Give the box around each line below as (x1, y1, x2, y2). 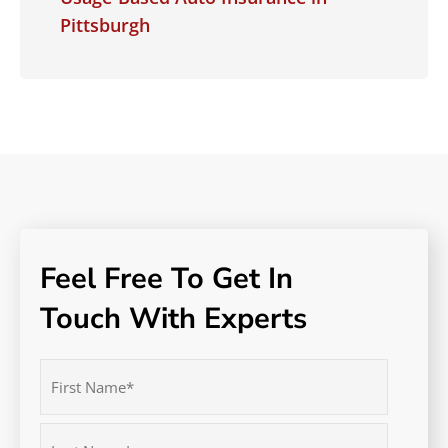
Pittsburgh (60, 13, 150, 37)
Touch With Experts (40, 299, 307, 338)
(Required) (42, 387, 105, 405)
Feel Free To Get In (40, 259, 301, 298)
